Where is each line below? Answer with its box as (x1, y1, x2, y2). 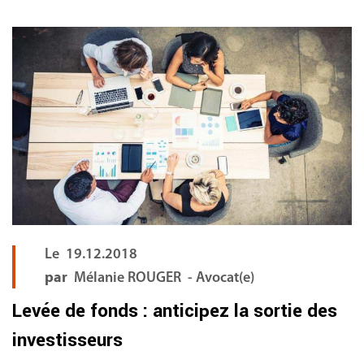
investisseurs (12, 327, 123, 354)
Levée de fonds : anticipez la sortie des (12, 298, 337, 325)
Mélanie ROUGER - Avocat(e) (74, 271, 254, 287)
